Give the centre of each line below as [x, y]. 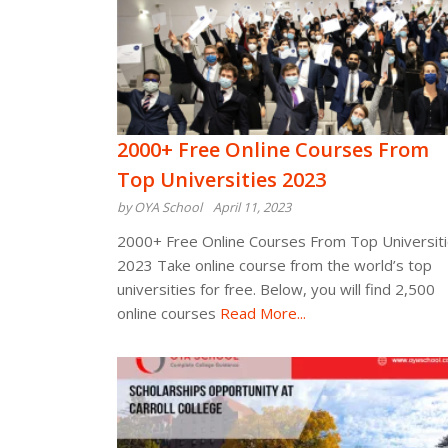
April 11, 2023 [252, 207]
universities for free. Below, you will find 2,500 [276, 289]
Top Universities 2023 [221, 179]
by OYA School [159, 207]
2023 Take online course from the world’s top [274, 265]
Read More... [261, 313]
